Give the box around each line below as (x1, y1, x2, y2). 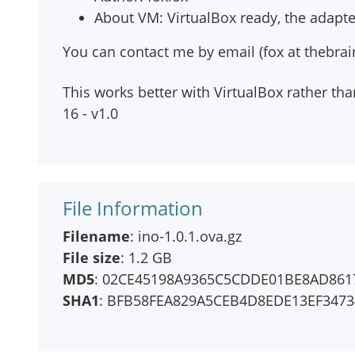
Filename (63, 227, 130, 246)
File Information (63, 195, 203, 221)
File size (63, 248, 120, 267)
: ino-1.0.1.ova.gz (130, 227, 242, 246)
